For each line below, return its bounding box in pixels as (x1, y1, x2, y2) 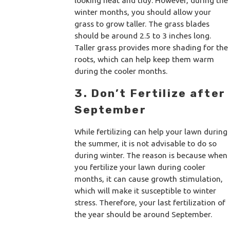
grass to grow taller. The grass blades (74, 19, 210, 29)
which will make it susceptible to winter (74, 186, 217, 196)
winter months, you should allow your (74, 7, 212, 17)
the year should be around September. (74, 209, 213, 219)
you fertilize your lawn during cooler (74, 162, 206, 172)
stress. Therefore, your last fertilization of (74, 198, 226, 207)
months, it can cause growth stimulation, (74, 174, 223, 184)
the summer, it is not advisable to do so (74, 139, 217, 148)
